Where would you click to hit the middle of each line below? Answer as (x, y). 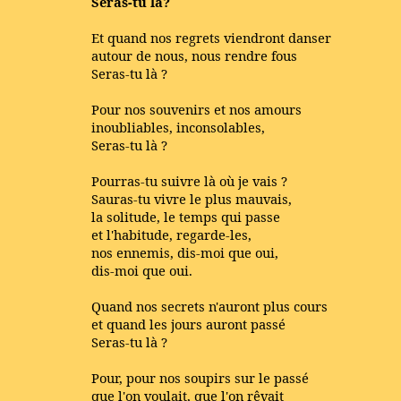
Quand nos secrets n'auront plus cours (209, 306)
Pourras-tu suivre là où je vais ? (189, 181)
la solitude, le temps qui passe (186, 217)
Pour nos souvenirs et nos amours (196, 109)
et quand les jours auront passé (188, 324)
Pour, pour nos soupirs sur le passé (200, 378)
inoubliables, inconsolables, (178, 127)
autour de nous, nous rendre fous (194, 55)
